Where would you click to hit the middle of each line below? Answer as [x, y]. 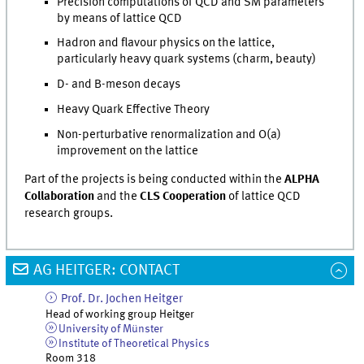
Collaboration [60, 197]
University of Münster [110, 329]
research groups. [69, 214]
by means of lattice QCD [120, 18]
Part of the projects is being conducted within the [155, 180]
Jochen [123, 299]
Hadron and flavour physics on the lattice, [166, 43]
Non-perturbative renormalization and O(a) [169, 134]
